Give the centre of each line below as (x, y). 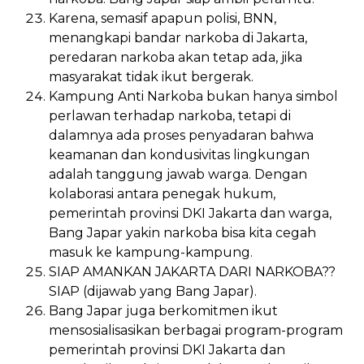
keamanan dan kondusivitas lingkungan (179, 154)
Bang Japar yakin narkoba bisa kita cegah (182, 232)
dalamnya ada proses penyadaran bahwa (181, 135)
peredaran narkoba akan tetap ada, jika (175, 57)
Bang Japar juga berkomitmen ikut (163, 310)
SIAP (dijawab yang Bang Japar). (153, 291)
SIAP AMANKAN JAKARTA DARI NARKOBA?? (192, 271)
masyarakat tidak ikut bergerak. (151, 76)
